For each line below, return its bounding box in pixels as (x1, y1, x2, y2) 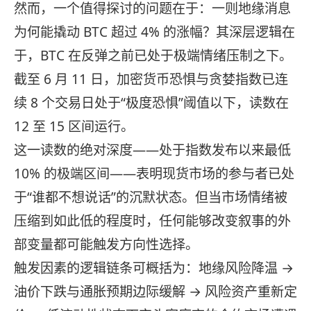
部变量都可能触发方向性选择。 (14, 235, 199, 254)
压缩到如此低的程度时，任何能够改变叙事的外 (14, 212, 291, 230)
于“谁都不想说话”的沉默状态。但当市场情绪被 (14, 188, 287, 207)
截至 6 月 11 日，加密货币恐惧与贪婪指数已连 (14, 70, 288, 89)
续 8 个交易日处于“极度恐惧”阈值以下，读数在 (14, 94, 289, 112)
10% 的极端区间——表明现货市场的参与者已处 (14, 165, 294, 183)
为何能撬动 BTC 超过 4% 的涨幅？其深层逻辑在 (14, 23, 295, 42)
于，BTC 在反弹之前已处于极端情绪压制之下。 (14, 47, 292, 65)
